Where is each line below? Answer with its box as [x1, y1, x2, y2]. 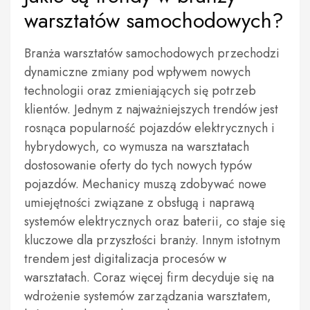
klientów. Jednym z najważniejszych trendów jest [24, 100, 278, 118]
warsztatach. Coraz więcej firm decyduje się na [24, 268, 274, 286]
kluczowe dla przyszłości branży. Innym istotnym [24, 231, 280, 249]
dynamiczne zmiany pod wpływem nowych [24, 63, 250, 81]
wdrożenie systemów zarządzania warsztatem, [24, 287, 271, 305]
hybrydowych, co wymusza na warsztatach [24, 138, 249, 156]
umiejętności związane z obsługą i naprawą [24, 194, 255, 212]
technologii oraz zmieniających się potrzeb [24, 82, 256, 100]
